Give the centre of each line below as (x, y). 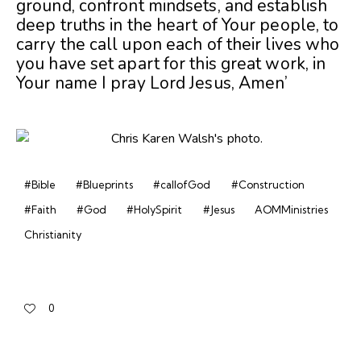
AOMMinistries (291, 210)
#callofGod (182, 184)
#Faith (40, 210)
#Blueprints (105, 184)
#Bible (40, 184)
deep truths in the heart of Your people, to (178, 25)
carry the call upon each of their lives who (178, 45)
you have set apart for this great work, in (171, 64)
